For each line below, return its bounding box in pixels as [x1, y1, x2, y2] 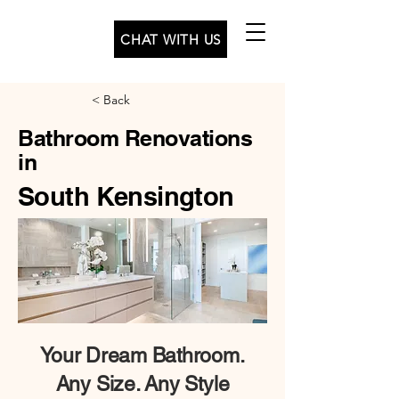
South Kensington [18, 181, 234, 212]
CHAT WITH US [120, 30, 221, 48]
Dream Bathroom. [80, 344, 245, 367]
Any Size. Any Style [55, 372, 230, 395]
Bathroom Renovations [18, 125, 252, 151]
